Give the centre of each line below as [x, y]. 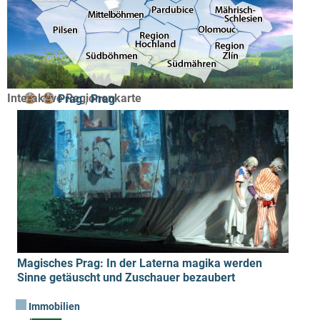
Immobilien [53, 307]
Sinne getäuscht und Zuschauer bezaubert [126, 277]
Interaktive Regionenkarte [74, 98]
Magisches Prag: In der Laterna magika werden [140, 263]
